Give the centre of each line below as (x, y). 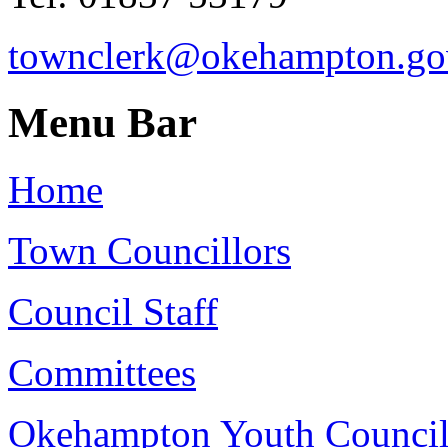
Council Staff (113, 312)
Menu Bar (102, 123)
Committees (102, 373)
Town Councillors (149, 251)
